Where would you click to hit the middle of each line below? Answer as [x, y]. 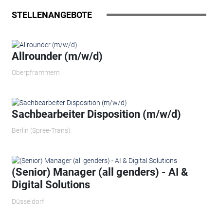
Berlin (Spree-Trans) [41, 131]
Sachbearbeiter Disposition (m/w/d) [96, 114]
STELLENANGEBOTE [52, 15]
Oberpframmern [36, 73]
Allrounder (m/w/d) [57, 56]
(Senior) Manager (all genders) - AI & [100, 172]
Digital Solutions [51, 185]
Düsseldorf [28, 201]
